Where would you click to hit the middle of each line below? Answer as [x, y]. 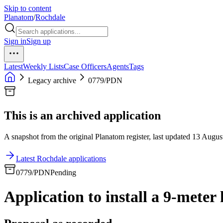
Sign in [15, 41]
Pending [63, 172]
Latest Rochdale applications [61, 158]
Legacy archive [52, 80]
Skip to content [28, 8]
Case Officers [85, 66]
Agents [118, 66]
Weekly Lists [43, 66]
